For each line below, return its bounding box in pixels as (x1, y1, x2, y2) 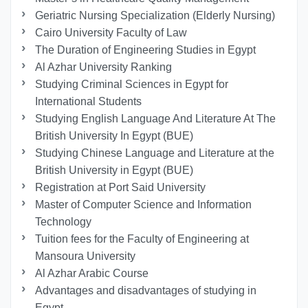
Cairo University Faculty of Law (35, 27, 188, 39)
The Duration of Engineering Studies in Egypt (35, 44, 256, 56)
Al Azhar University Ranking (35, 61, 173, 74)
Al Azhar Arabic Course (35, 267, 149, 280)
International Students (35, 96, 142, 108)
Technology (35, 216, 92, 228)
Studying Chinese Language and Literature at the (35, 147, 275, 159)
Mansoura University (35, 250, 136, 263)
